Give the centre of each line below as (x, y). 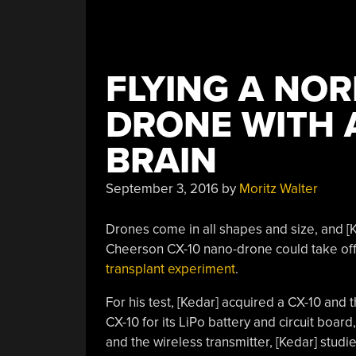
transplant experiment (170, 269)
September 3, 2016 (162, 189)
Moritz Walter (278, 189)
